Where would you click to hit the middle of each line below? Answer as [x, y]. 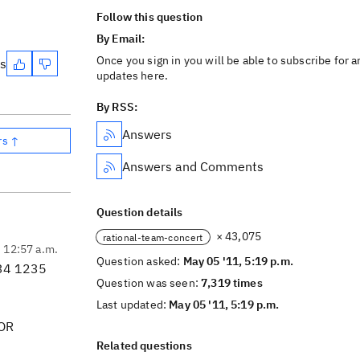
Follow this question [150, 17]
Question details [140, 212]
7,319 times [232, 283]
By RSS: [117, 107]
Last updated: [133, 305]
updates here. [133, 76]
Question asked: [140, 261]
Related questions [144, 346]
